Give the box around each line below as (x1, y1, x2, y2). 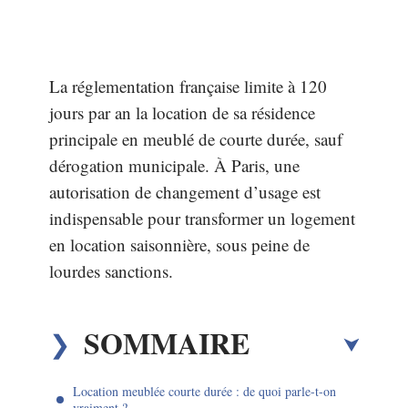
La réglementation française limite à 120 (49, 75, 327, 97)
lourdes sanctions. (49, 260, 173, 282)
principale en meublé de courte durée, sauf (49, 127, 342, 150)
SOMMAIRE (84, 321, 250, 364)
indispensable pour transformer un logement (49, 207, 355, 229)
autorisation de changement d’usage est (49, 180, 321, 203)
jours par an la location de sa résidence (49, 101, 315, 124)
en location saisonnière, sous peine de (49, 233, 310, 256)
